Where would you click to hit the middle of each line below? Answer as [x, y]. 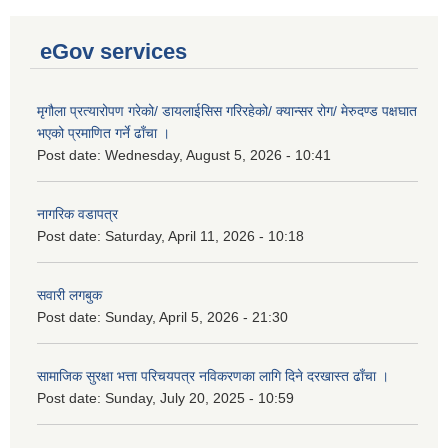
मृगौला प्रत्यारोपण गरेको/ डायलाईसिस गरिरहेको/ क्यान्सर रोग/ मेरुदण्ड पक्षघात [227, 111]
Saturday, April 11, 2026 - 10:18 [204, 236]
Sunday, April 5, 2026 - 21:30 [196, 317]
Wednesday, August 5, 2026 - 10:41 [218, 155]
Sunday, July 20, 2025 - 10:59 [199, 398]
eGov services [113, 52]
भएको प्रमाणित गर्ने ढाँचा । [103, 133]
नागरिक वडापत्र [77, 214]
